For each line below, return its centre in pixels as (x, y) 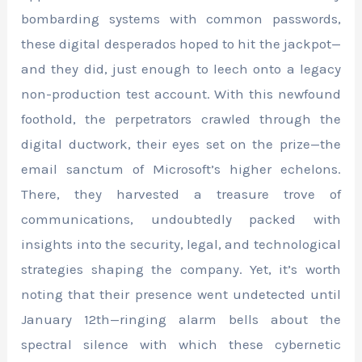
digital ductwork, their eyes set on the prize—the (181, 143)
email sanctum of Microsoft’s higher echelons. (181, 168)
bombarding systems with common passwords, (181, 18)
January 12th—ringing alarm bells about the (181, 319)
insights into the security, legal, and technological (181, 244)
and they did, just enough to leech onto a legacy (181, 68)
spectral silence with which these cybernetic (181, 344)
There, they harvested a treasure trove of (181, 194)
